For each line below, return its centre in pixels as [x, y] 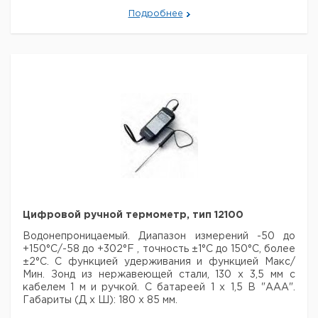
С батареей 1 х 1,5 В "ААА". [217, 287]
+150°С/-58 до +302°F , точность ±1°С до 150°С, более [159, 249]
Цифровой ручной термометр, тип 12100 [133, 215]
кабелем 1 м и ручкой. [81, 287]
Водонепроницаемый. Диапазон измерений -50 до [159, 236]
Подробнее [155, 14]
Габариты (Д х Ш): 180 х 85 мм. [100, 300]
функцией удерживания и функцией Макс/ [179, 262]
